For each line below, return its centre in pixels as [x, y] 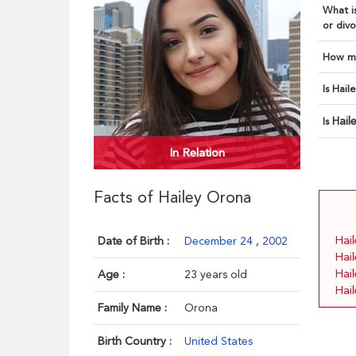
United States [219, 341]
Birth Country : [135, 341]
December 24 [221, 241]
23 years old [216, 275]
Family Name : [133, 308]
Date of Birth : [134, 241]
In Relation [197, 153]
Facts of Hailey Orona [173, 197]
